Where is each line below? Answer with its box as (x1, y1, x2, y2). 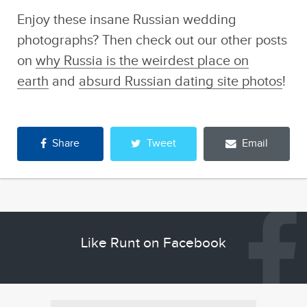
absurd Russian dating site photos (78, 73, 282, 90)
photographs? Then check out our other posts (16, 32, 287, 49)
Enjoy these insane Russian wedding (16, 12, 236, 28)
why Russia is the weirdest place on (35, 53, 249, 69)
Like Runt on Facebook (81, 234, 226, 251)
